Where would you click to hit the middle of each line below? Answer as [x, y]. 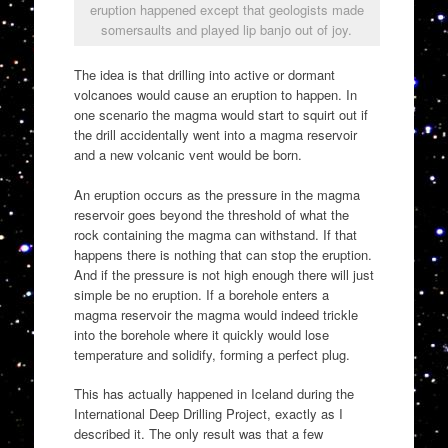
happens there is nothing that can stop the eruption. [222, 254]
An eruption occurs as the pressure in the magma [216, 194]
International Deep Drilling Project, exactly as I [208, 414]
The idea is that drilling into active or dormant [204, 75]
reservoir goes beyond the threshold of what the [211, 214]
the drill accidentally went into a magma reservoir [215, 135]
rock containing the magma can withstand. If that [215, 234]
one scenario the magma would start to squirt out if [220, 115]
